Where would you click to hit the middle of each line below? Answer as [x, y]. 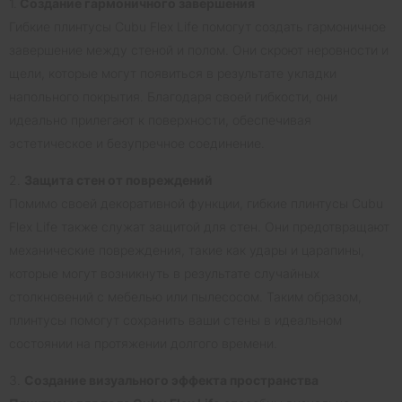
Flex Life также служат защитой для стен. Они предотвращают [199, 226]
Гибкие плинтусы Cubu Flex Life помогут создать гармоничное [197, 26]
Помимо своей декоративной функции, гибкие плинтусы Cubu [196, 203]
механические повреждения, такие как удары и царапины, [187, 249]
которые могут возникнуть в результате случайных [164, 273]
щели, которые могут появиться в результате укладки [173, 73]
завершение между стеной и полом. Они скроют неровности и [199, 49]
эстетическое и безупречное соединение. [137, 143]
